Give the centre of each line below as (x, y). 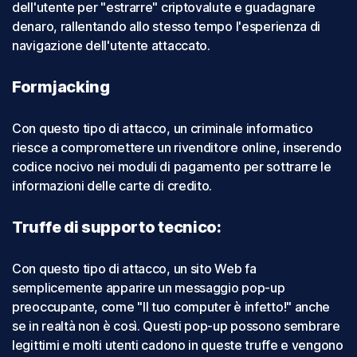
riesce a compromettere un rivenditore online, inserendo (177, 147)
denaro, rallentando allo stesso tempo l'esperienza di (167, 26)
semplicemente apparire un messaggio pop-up (149, 287)
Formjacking (61, 86)
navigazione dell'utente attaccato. (116, 45)
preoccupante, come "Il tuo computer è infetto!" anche (171, 306)
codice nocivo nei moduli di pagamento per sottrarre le (172, 166)
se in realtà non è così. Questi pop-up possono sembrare (176, 326)
